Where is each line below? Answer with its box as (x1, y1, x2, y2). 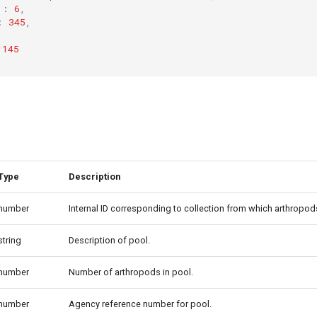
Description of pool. (69, 235, 150, 246)
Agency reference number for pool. (69, 299, 212, 309)
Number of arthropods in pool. (69, 267, 193, 277)
